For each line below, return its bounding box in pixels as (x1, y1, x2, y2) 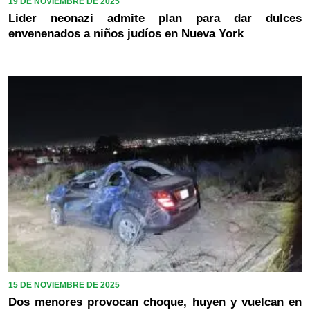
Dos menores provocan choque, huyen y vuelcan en (8, 295, 302, 309)
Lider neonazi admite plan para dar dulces (8, 11, 302, 25)
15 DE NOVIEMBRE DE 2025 (8, 280, 120, 290)
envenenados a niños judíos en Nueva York (8, 26, 244, 40)
